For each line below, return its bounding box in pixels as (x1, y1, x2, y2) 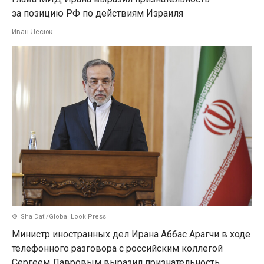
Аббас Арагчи (161, 228, 219, 240)
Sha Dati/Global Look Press (21, 212, 106, 220)
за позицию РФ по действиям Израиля (12, 8, 183, 19)
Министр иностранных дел (12, 228, 131, 240)
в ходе (219, 228, 250, 240)
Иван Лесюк (12, 28, 52, 36)
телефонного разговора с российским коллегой (12, 242, 223, 254)
